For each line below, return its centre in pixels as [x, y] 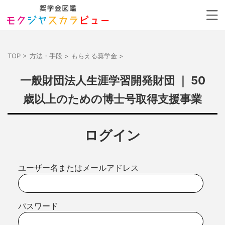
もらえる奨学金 [94, 56]
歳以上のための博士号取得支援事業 [113, 99]
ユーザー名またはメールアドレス [78, 168]
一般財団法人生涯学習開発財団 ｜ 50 [113, 80]
